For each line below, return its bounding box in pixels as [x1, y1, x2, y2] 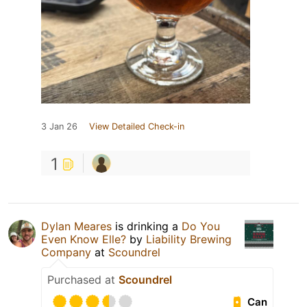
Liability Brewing [146, 232, 232, 247]
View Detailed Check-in [89, 121, 184, 132]
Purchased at [47, 273, 119, 287]
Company [41, 245, 91, 260]
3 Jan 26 [41, 121, 77, 132]
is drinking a [112, 219, 182, 234]
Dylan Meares [41, 219, 112, 234]
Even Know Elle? [41, 232, 126, 247]
